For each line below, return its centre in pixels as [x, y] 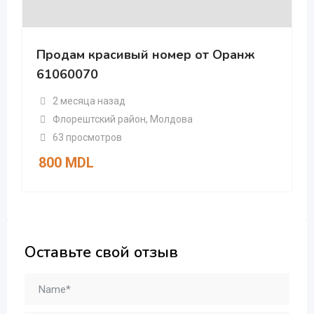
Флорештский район [99, 119]
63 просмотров [87, 137]
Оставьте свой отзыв [101, 253]
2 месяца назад [89, 101]
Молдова [171, 119]
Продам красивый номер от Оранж [146, 55]
